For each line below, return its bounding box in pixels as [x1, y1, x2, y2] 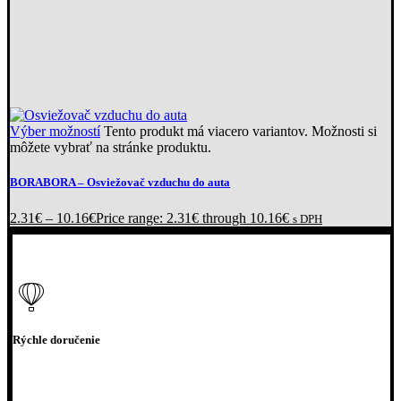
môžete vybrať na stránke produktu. [10, 140, 211, 156]
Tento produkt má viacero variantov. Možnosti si [104, 124, 377, 140]
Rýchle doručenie [13, 332, 100, 346]
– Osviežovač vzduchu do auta [75, 175, 230, 190]
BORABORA [10, 175, 75, 190]
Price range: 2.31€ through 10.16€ [96, 209, 289, 226]
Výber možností [10, 124, 100, 140]
